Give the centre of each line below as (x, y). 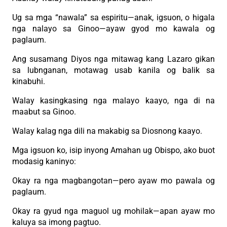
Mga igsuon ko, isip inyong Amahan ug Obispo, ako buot (113, 150)
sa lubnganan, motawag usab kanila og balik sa (113, 70)
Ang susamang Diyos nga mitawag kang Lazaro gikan (113, 59)
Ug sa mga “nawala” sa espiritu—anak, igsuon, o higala (113, 17)
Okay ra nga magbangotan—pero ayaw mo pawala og (113, 180)
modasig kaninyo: (44, 161)
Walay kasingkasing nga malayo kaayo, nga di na (113, 100)
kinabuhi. (29, 81)
